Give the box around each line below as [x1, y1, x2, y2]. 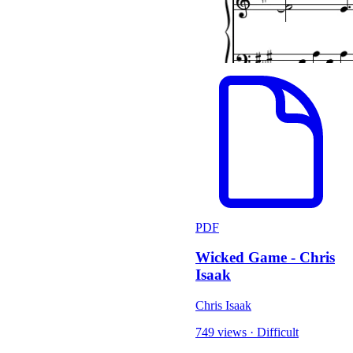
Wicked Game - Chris [195, 249, 335, 266]
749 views [195, 325, 247, 340]
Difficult [257, 325, 299, 340]
